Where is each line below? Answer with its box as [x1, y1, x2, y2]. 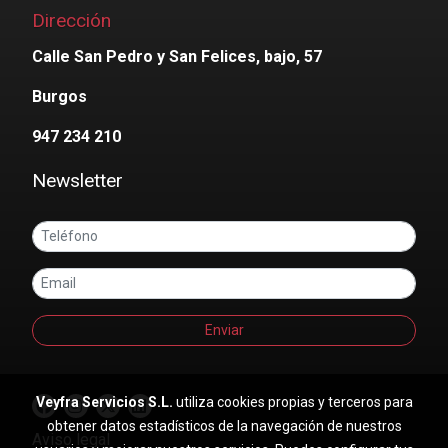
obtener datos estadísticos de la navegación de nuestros [46, 418, 402, 434]
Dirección [32, 9, 111, 33]
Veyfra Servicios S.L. [35, 394, 173, 410]
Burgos [32, 87, 87, 107]
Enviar [204, 322, 244, 339]
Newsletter [32, 169, 123, 193]
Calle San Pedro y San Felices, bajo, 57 [32, 47, 322, 67]
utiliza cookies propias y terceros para [172, 394, 413, 410]
